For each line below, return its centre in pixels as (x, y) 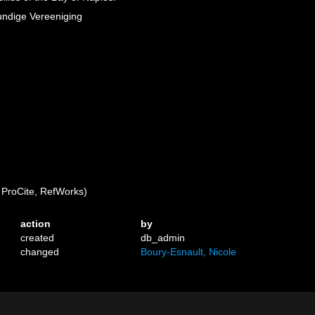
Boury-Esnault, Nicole (189, 252)
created (38, 238)
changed (40, 252)
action (36, 224)
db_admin (163, 238)
